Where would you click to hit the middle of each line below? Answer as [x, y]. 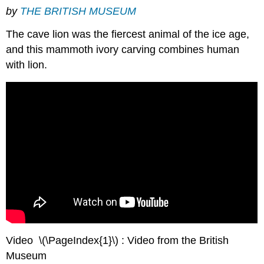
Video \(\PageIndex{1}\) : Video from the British [118, 241]
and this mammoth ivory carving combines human [123, 50]
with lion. [27, 65]
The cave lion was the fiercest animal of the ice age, [128, 34]
